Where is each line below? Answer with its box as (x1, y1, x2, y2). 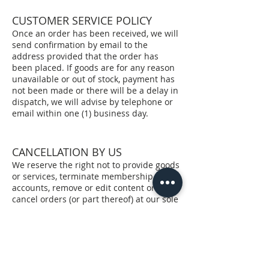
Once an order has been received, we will (12, 28, 178, 39)
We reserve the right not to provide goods (12, 159, 180, 171)
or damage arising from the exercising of (12, 239, 176, 250)
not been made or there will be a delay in (12, 85, 178, 96)
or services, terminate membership (12, 171, 153, 182)
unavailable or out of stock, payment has (12, 73, 175, 85)
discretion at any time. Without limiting (12, 205, 169, 216)
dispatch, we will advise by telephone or (12, 96, 173, 107)
